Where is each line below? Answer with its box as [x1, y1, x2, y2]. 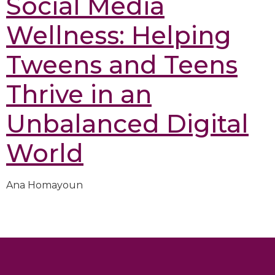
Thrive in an [6, 79, 152, 110]
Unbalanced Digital [6, 109, 249, 139]
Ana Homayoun [6, 179, 83, 192]
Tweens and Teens [6, 50, 238, 80]
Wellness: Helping [6, 20, 231, 51]
